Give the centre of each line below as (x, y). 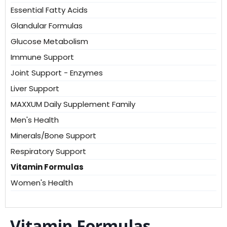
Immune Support (42, 57)
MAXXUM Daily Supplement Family (73, 104)
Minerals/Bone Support (53, 135)
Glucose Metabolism (49, 41)
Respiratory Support (48, 151)
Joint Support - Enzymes (57, 72)
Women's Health (42, 182)
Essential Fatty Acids (49, 10)
